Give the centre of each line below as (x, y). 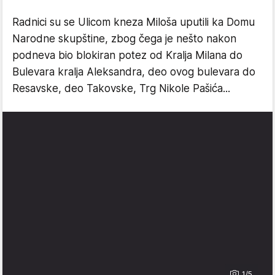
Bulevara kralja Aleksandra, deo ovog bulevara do (134, 72)
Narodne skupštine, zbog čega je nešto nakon (124, 38)
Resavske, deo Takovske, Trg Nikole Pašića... (121, 88)
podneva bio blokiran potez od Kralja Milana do (127, 55)
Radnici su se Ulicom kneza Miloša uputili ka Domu (134, 22)
